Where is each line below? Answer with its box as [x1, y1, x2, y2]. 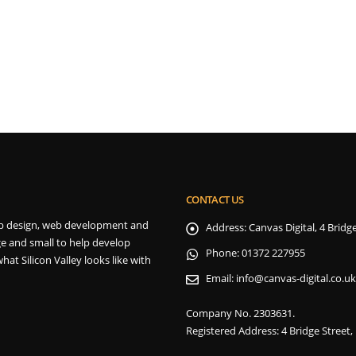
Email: [206, 272, 234, 285]
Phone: [206, 246, 239, 260]
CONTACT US [186, 193, 244, 207]
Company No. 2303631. [186, 307, 295, 320]
